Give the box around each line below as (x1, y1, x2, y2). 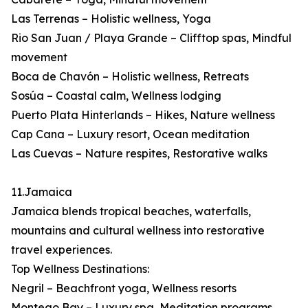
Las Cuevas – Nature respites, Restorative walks (11, 146, 267, 161)
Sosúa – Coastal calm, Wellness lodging (11, 89, 221, 103)
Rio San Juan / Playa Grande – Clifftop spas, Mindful (11, 31, 291, 45)
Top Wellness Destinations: (11, 262, 149, 276)
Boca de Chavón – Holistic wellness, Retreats (11, 69, 249, 84)
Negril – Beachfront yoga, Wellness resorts (11, 281, 236, 296)
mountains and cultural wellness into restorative (11, 223, 265, 238)
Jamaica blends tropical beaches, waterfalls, (11, 204, 251, 219)
